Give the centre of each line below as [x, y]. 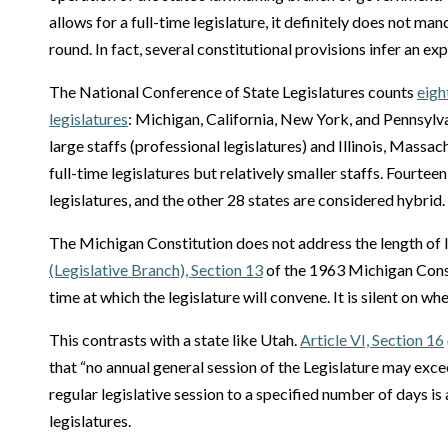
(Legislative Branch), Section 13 [156, 269]
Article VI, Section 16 [372, 339]
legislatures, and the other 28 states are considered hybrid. [247, 199]
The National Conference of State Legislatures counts [233, 91]
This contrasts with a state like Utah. [174, 339]
